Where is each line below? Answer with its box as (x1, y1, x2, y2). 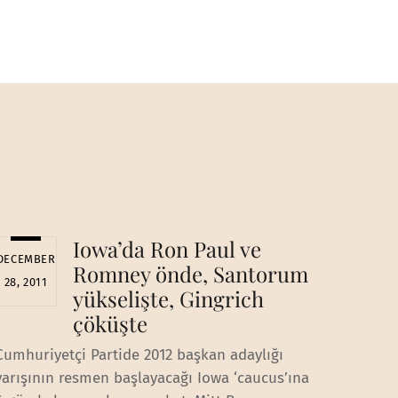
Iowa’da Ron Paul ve (72, 234, 261, 263)
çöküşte (72, 308, 147, 338)
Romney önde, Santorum (72, 259, 308, 288)
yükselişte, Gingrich (72, 283, 264, 313)
